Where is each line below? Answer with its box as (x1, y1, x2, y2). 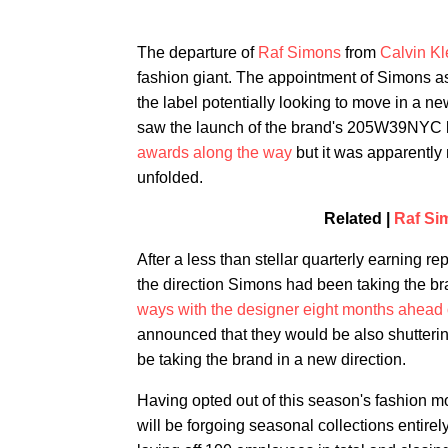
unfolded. (137, 169, 203, 186)
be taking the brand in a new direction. (137, 351, 406, 368)
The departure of (137, 44, 258, 61)
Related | (323, 210, 394, 227)
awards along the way (137, 144, 292, 161)
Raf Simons (258, 44, 341, 61)
